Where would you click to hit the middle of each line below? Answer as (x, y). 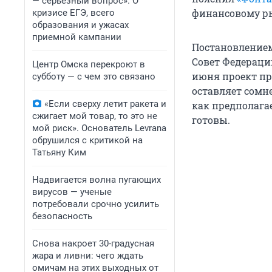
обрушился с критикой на (87, 140)
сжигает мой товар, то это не (95, 116)
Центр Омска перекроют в (89, 64)
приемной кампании (77, 37)
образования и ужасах (80, 25)
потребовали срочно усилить (96, 204)
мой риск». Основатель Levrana (99, 128)
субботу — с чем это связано (94, 76)
